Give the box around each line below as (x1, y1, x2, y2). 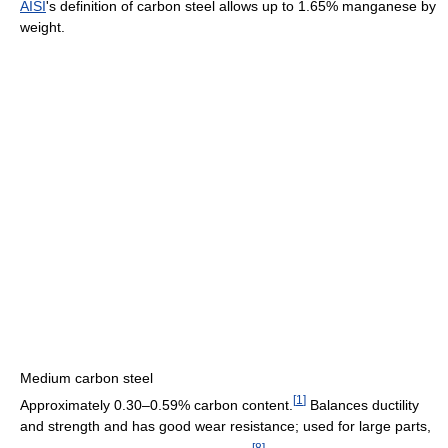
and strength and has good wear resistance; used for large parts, (20, 417, 431, 434)
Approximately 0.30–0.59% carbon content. (20, 396, 293, 413)
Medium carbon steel (20, 369, 153, 386)
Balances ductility (306, 396, 419, 413)
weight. (20, 18, 65, 35)
